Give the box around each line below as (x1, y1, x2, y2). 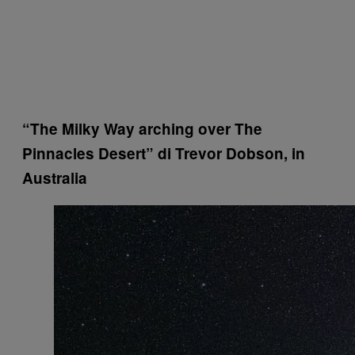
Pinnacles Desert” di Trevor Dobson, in (22, 143, 305, 165)
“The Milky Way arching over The (22, 118, 262, 140)
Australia (22, 167, 87, 189)
